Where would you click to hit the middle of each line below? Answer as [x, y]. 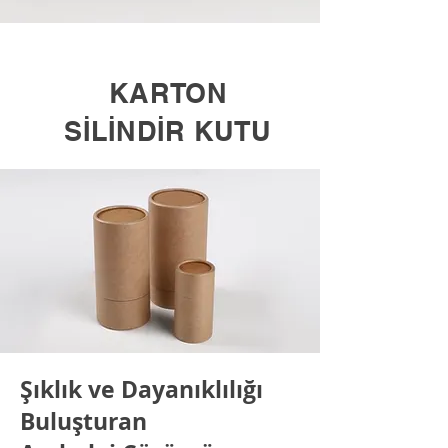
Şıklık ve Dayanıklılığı [141, 389]
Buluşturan [83, 421]
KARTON [168, 93]
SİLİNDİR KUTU [168, 131]
